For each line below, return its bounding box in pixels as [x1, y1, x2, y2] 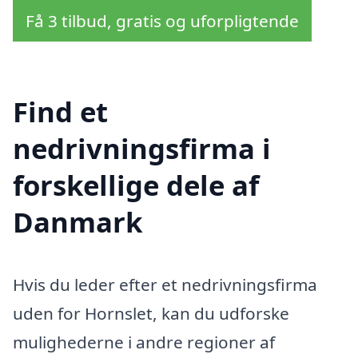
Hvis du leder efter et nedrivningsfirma [13, 272, 317, 296]
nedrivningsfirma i [13, 129, 271, 167]
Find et [13, 92, 108, 130]
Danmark [13, 202, 142, 241]
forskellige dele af [13, 165, 259, 204]
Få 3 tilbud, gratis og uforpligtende [26, 10, 299, 33]
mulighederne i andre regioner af [13, 330, 275, 353]
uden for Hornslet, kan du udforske [13, 301, 289, 324]
